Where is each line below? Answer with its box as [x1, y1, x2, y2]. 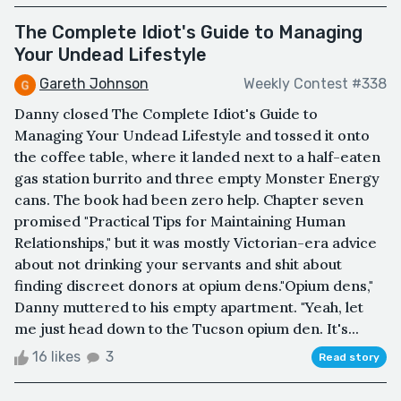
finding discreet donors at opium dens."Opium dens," [14, 276, 373, 294]
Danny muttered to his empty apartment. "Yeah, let [14, 297, 363, 316]
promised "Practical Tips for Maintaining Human [14, 211, 346, 230]
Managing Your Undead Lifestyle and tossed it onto [14, 125, 370, 144]
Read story [319, 350, 380, 363]
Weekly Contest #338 [243, 75, 387, 93]
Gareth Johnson [39, 74, 149, 92]
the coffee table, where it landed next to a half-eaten [14, 147, 380, 166]
